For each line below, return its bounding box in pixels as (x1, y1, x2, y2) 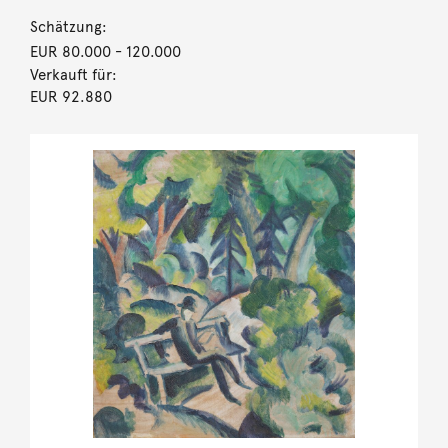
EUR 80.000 (29, 42, 111, 61)
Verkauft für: (29, 65, 117, 84)
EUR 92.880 (29, 87, 112, 106)
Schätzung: (29, 17, 107, 36)
